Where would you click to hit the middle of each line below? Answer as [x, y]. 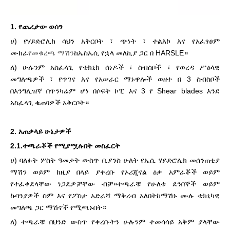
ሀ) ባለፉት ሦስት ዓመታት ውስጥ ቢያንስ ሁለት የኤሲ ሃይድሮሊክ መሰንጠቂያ [115, 160]
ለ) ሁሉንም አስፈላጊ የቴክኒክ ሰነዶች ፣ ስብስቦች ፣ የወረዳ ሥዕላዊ [115, 67]
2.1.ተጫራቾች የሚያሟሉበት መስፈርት [65, 146]
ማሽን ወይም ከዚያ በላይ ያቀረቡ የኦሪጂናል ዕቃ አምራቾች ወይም [115, 172]
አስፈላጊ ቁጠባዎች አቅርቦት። [50, 103]
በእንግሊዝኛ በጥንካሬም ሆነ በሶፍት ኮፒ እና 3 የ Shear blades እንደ [115, 91]
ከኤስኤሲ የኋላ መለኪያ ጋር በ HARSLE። [131, 53]
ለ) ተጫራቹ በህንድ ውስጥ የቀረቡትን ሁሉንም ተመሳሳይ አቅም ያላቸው [115, 222]
